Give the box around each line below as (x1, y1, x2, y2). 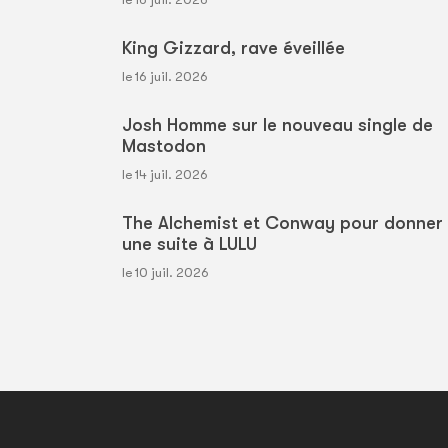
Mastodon (122, 135, 206, 156)
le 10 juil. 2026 (122, 264, 209, 280)
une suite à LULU (122, 233, 257, 254)
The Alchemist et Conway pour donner (122, 212, 443, 233)
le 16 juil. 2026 (122, 68, 208, 84)
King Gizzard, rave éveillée (122, 37, 345, 58)
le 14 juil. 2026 (122, 166, 208, 182)
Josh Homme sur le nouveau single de (122, 114, 433, 135)
